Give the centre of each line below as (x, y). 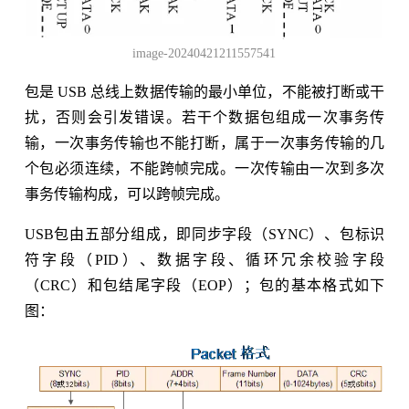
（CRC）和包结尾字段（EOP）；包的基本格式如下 (204, 286)
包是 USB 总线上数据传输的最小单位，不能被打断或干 (204, 92)
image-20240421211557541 (204, 54)
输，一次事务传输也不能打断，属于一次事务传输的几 (204, 143)
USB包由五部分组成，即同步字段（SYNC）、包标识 (204, 235)
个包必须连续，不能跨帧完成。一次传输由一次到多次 (204, 169)
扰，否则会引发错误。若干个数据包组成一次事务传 (204, 118)
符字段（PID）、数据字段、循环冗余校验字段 (204, 260)
